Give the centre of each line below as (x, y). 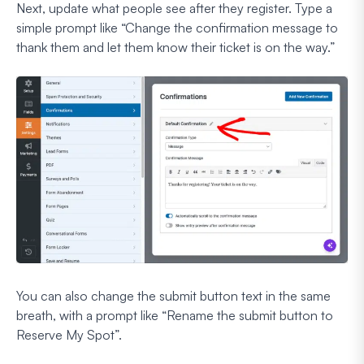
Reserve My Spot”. (69, 334)
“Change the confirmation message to (230, 27)
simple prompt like (69, 27)
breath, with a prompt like (89, 315)
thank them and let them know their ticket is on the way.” (175, 47)
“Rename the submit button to (247, 315)
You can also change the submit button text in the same (173, 295)
